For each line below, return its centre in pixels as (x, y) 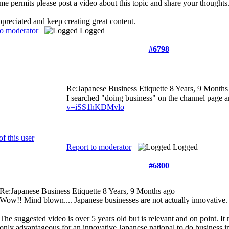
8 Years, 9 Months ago (139, 191)
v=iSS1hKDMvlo (95, 107)
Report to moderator (99, 147)
